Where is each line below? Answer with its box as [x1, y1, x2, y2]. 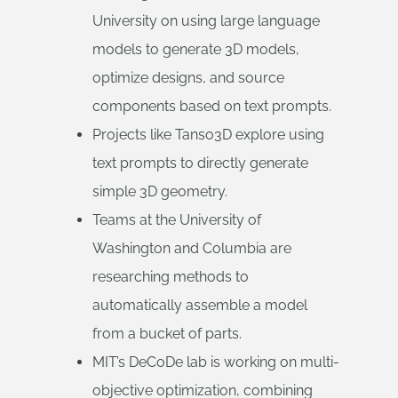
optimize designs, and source [92, 69, 284, 86]
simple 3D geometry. [92, 183, 227, 200]
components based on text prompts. [92, 98, 331, 115]
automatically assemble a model [92, 297, 307, 314]
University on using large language [92, 12, 320, 29]
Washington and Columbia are [92, 240, 291, 257]
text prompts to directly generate [92, 155, 308, 171]
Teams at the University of [92, 211, 261, 228]
